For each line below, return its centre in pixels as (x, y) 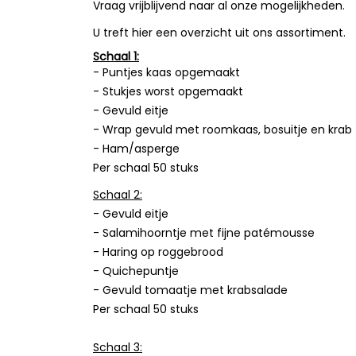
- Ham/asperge (136, 149)
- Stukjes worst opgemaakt (168, 92)
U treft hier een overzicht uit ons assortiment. (219, 33)
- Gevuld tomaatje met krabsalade (190, 290)
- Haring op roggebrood (158, 252)
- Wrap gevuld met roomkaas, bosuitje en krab (222, 130)
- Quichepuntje (136, 271)
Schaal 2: (118, 195)
